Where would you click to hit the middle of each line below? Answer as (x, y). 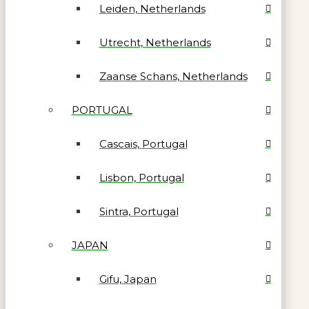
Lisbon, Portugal (141, 178)
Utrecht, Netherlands (155, 43)
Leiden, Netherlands (152, 9)
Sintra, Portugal (139, 212)
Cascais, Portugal (143, 144)
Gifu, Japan (128, 279)
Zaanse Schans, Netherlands (173, 77)
